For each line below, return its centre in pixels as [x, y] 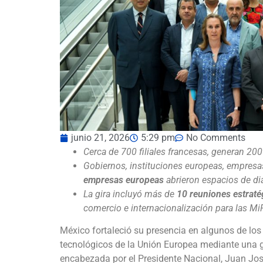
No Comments [216, 137]
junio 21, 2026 [100, 137]
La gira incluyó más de [130, 194]
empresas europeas [124, 180]
